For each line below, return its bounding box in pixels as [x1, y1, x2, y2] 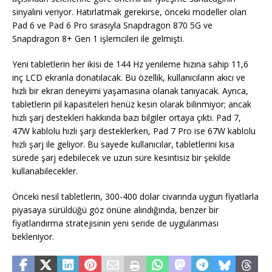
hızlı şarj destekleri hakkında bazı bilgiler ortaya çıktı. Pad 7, [12, 111, 241, 123]
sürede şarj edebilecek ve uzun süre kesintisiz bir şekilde [12, 151, 231, 163]
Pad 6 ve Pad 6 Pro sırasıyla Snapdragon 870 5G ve [12, 19, 212, 31]
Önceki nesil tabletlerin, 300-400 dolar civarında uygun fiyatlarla [12, 190, 259, 202]
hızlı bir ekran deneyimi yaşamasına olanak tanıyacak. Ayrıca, [12, 84, 248, 97]
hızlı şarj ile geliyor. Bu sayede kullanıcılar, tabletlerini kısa [12, 138, 234, 150]
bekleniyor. [12, 230, 54, 242]
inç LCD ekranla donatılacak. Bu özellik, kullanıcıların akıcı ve [12, 71, 245, 83]
